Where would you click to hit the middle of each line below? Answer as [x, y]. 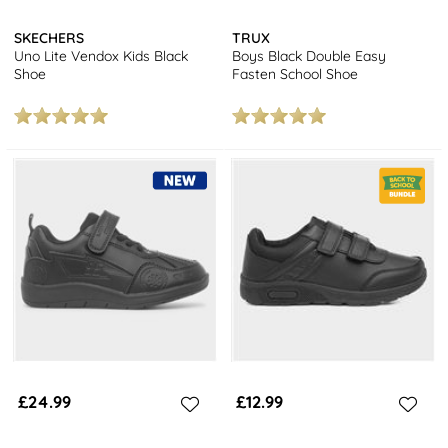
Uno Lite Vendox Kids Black [101, 55]
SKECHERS [49, 37]
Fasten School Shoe [295, 73]
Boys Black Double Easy [309, 55]
